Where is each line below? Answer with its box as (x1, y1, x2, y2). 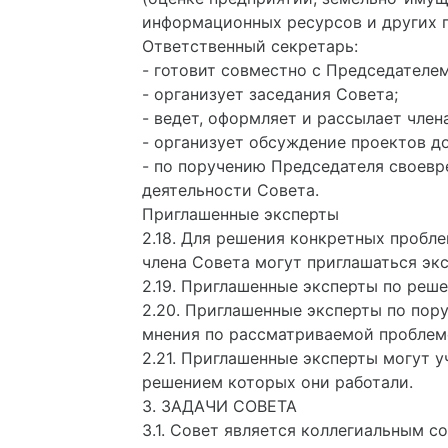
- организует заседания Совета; (142, 84, 398, 104)
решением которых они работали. (142, 372, 413, 392)
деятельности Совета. (142, 180, 319, 200)
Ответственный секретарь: (142, 36, 358, 56)
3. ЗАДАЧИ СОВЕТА (142, 396, 297, 416)
